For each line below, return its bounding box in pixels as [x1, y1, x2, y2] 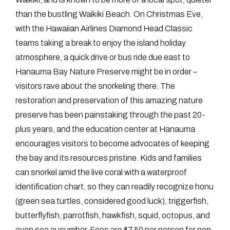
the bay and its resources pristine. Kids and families [15, 154, 202, 162]
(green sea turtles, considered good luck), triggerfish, [15, 197, 208, 205]
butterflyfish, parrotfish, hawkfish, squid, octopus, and [15, 211, 210, 220]
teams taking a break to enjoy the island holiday [15, 39, 186, 47]
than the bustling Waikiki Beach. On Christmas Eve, [15, 10, 203, 18]
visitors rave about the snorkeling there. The [15, 82, 175, 90]
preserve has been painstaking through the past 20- [15, 110, 205, 119]
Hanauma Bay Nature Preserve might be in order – [15, 67, 197, 76]
